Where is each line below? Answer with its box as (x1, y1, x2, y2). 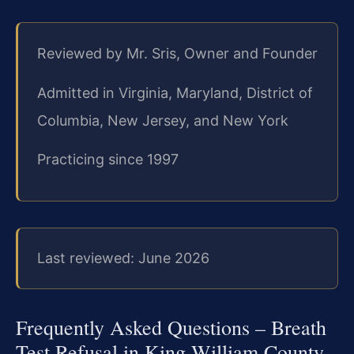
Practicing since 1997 (37, 151, 179, 168)
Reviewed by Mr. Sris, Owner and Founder (37, 45, 318, 62)
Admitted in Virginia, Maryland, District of (37, 84, 313, 101)
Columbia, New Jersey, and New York (37, 111, 288, 129)
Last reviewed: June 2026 (37, 250, 209, 267)
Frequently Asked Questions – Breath (16, 313, 326, 341)
